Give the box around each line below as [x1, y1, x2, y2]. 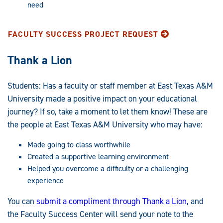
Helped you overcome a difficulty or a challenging [27, 163, 188, 174]
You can [7, 195, 36, 207]
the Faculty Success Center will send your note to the [7, 208, 193, 220]
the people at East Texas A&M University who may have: [7, 118, 203, 130]
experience [27, 175, 64, 186]
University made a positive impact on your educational [7, 93, 197, 104]
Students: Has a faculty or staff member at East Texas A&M [7, 80, 213, 91]
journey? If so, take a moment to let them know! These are [7, 106, 208, 117]
